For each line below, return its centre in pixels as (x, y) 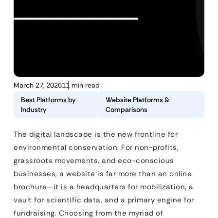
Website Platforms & (138, 100)
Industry (34, 109)
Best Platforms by (48, 100)
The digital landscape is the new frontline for (96, 134)
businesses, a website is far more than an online (103, 174)
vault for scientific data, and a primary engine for (104, 200)
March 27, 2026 (38, 85)
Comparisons (127, 109)
